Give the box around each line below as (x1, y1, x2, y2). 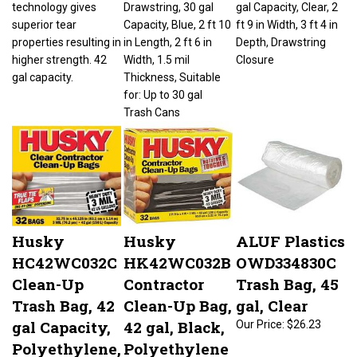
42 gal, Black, (124, 309, 225, 329)
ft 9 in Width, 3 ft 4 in (236, 10, 338, 23)
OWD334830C (236, 245, 336, 265)
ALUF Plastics (236, 223, 345, 243)
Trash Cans (124, 98, 180, 111)
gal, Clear (236, 288, 308, 308)
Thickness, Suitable (124, 63, 221, 76)
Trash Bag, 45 (236, 266, 339, 286)
